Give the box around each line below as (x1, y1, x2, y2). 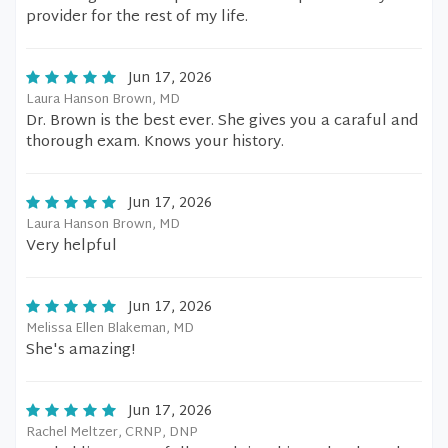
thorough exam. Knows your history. (26, 129, 284, 156)
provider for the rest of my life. (26, 4, 248, 31)
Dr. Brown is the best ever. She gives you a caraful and (26, 108, 418, 135)
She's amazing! (26, 337, 135, 364)
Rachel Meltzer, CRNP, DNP (26, 421, 198, 445)
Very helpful (26, 233, 117, 260)
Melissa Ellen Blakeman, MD (26, 317, 194, 341)
